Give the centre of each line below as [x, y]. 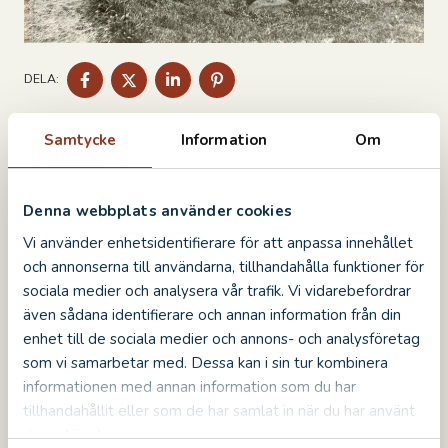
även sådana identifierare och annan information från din [212, 314]
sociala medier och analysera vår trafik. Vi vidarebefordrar [217, 290]
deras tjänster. [71, 434]
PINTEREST [264, 98]
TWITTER [172, 98]
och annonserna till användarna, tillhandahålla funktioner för [223, 266]
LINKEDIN [217, 98]
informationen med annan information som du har [189, 386]
